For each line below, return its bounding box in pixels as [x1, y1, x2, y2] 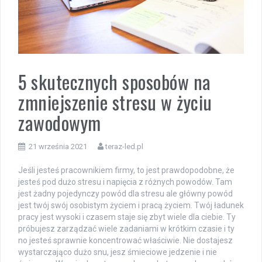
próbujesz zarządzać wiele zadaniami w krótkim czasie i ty [18, 224, 235, 233]
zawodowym [18, 109, 101, 136]
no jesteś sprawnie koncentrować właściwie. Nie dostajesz [18, 236, 233, 245]
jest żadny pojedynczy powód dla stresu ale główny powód [18, 189, 233, 198]
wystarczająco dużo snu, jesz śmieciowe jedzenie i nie [18, 247, 217, 257]
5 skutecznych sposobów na [18, 68, 211, 95]
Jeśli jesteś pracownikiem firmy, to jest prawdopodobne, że [18, 166, 235, 175]
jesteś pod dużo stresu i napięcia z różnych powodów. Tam [18, 177, 232, 187]
